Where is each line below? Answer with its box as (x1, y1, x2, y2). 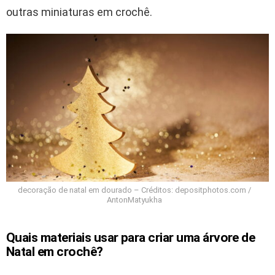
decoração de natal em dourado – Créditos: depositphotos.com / (18, 185, 251, 195)
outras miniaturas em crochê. (6, 5, 152, 18)
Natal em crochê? (6, 244, 103, 260)
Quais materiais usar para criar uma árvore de (6, 230, 255, 246)
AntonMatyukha (107, 195, 162, 205)
